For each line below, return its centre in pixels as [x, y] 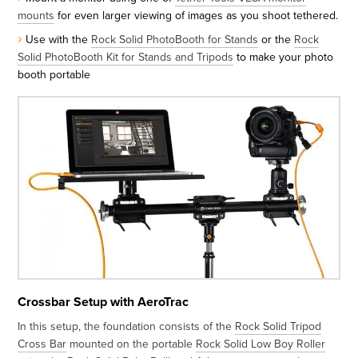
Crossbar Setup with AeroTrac [103, 301]
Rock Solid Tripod [278, 326]
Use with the [59, 40]
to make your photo [284, 57]
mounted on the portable [131, 343]
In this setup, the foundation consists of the [127, 326]
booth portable [54, 75]
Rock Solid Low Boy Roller [261, 343]
